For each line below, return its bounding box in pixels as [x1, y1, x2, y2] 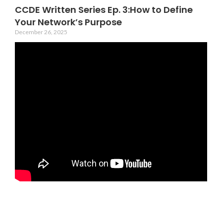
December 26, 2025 [15, 28, 67, 36]
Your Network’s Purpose [15, 16, 122, 28]
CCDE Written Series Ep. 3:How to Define [15, 3, 193, 16]
